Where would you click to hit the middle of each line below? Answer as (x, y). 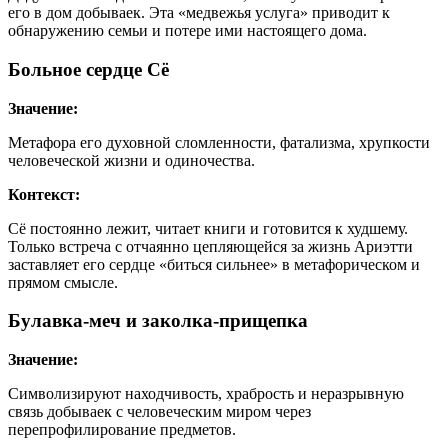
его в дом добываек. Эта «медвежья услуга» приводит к (199, 13)
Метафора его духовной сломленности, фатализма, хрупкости (219, 142)
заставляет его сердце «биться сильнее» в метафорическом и (214, 264)
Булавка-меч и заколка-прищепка (158, 321)
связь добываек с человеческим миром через (159, 412)
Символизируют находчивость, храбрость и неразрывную (206, 394)
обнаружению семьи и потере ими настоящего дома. (187, 31)
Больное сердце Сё (88, 69)
